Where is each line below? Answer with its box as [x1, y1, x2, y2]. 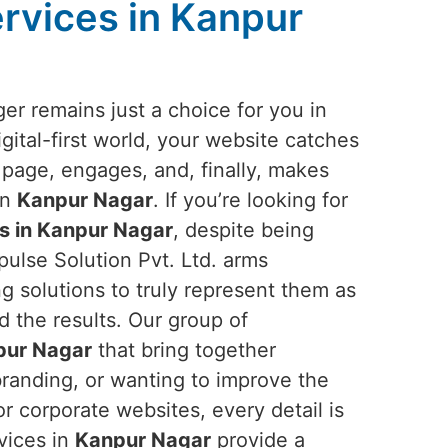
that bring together [92, 338, 276, 362]
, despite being [173, 218, 314, 242]
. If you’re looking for [153, 188, 348, 212]
